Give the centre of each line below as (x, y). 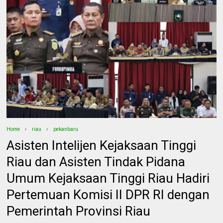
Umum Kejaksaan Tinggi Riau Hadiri (108, 178)
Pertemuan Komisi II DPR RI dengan (108, 194)
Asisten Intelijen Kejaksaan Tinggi (102, 145)
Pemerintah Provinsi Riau (79, 211)
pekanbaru (66, 129)
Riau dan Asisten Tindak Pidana (96, 162)
